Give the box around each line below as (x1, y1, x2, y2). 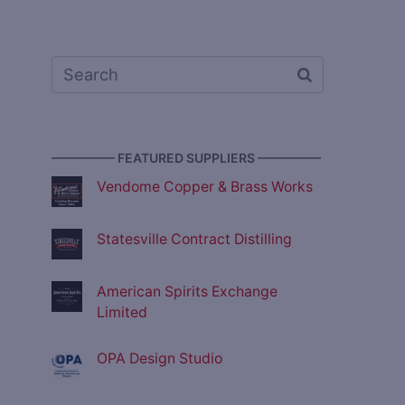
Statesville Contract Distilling (97, 231, 292, 249)
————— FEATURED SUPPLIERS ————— (52, 150, 321, 166)
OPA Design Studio (97, 350, 222, 368)
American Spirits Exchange (97, 283, 278, 301)
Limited (97, 304, 147, 322)
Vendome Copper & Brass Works (97, 178, 313, 196)
